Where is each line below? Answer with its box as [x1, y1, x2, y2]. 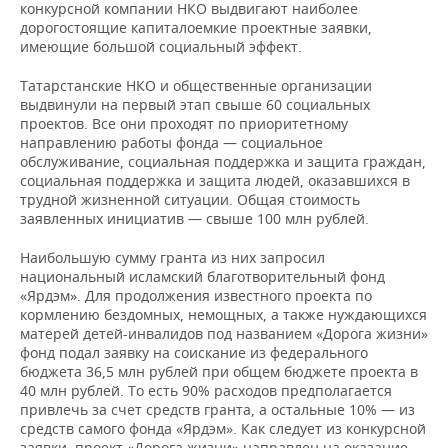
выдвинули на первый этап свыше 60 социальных [20, 95, 370, 114]
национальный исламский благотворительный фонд [20, 267, 385, 286]
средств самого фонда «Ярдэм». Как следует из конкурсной [20, 419, 426, 438]
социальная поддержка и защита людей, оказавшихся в [20, 171, 410, 190]
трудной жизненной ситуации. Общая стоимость [20, 190, 360, 209]
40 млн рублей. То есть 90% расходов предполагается [20, 381, 392, 400]
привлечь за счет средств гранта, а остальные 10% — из [20, 400, 415, 419]
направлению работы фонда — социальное [20, 133, 323, 152]
